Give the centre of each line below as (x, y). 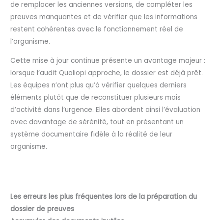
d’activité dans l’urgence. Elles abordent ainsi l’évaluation (106, 110)
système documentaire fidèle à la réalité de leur (92, 134)
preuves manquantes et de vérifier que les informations (104, 17)
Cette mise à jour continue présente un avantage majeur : (108, 60)
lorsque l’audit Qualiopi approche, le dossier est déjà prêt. (107, 73)
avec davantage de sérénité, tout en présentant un (97, 122)
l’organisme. (30, 41)
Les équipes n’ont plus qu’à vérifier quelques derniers (99, 85)
